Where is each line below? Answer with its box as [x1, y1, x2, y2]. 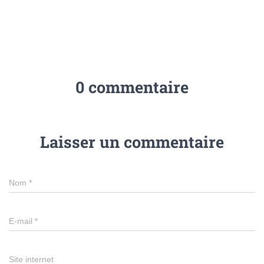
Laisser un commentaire [40, 131, 224, 152]
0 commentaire [75, 76, 189, 97]
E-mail [9, 216, 35, 226]
